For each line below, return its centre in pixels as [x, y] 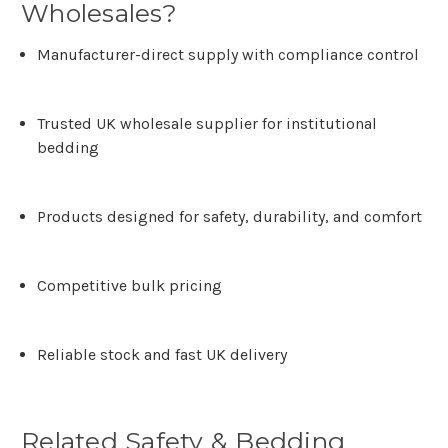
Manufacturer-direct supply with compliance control [228, 55]
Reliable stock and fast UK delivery [162, 355]
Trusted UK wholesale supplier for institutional [207, 124]
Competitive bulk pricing [130, 286]
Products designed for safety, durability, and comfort [230, 217]
